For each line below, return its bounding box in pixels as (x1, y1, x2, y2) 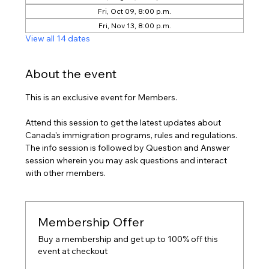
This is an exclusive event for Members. (25, 92, 178, 103)
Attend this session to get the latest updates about (25, 117, 223, 128)
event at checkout (38, 246, 108, 257)
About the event (25, 66, 117, 82)
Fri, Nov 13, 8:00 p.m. (98, 21, 171, 31)
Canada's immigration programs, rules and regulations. (25, 130, 240, 141)
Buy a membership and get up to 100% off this (38, 234, 219, 245)
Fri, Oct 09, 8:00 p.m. (98, 7, 171, 16)
